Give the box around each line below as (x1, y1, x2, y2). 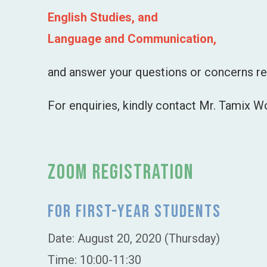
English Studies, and (48, 10, 158, 24)
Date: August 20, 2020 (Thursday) (48, 231, 220, 246)
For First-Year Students (48, 200, 221, 222)
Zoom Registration (48, 159, 194, 185)
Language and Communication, (48, 31, 216, 46)
